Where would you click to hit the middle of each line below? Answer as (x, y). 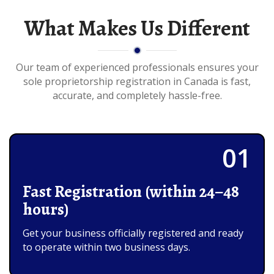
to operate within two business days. (106, 247)
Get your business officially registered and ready (133, 233)
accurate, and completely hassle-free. (137, 95)
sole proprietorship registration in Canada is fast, (137, 81)
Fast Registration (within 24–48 (131, 191)
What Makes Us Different (137, 28)
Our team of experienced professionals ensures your (137, 67)
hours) (46, 209)
